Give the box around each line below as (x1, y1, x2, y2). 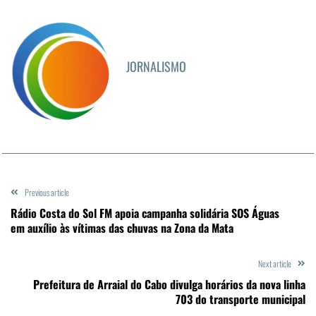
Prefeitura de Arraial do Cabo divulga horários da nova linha (33, 275, 305, 293)
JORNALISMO (126, 56, 186, 75)
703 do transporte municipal (176, 290, 305, 308)
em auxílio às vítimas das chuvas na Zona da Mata (11, 219, 233, 236)
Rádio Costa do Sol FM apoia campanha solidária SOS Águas (11, 204, 279, 221)
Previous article (25, 186, 69, 198)
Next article (258, 257, 291, 269)
